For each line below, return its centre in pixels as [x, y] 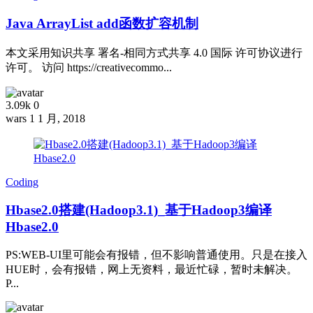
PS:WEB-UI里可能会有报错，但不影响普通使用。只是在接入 [156, 255]
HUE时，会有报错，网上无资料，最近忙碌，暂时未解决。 [152, 270]
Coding [22, 182]
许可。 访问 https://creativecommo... [89, 67]
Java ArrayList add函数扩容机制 [102, 23]
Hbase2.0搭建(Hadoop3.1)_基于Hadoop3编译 [139, 210]
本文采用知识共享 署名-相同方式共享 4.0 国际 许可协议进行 [154, 52]
